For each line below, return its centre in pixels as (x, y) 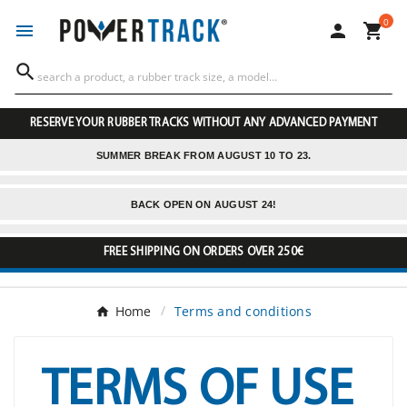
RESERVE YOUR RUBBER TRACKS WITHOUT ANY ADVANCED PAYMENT (203, 124)
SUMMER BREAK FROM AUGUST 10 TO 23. (203, 156)
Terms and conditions (243, 312)
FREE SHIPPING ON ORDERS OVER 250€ (203, 253)
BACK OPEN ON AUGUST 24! (203, 205)
